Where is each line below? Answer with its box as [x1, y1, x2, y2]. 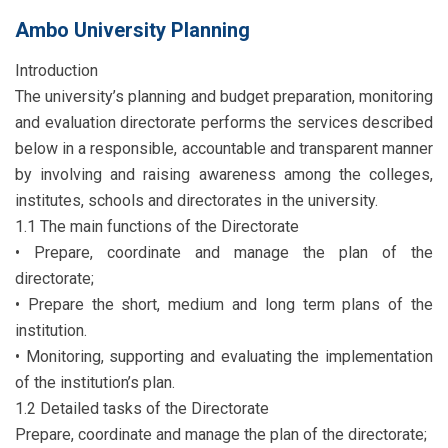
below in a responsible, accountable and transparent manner [15, 139, 433, 158]
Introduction [15, 61, 98, 80]
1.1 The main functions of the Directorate [15, 217, 299, 236]
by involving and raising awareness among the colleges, [15, 165, 433, 184]
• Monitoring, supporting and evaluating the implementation [15, 347, 433, 366]
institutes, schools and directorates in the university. [15, 191, 378, 210]
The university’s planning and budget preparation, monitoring [15, 87, 433, 106]
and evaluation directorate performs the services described [15, 113, 433, 132]
